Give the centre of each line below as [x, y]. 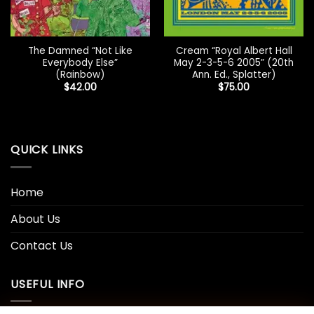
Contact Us [42, 245]
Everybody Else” [80, 63]
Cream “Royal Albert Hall [234, 51]
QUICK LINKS [47, 150]
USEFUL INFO [48, 284]
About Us [35, 219]
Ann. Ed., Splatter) [234, 75]
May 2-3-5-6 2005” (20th [234, 63]
